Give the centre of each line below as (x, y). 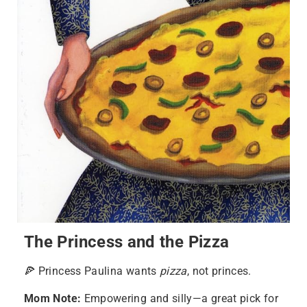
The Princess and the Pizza (127, 241)
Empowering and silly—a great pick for (180, 298)
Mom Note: (53, 298)
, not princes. (219, 271)
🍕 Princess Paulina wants (92, 271)
